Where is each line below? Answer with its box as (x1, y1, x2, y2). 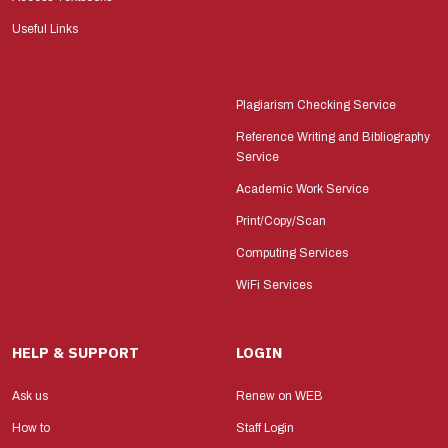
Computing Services (236, 246, 348, 261)
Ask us (12, 389, 48, 404)
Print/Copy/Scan (236, 214, 326, 229)
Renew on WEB (236, 389, 323, 404)
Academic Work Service (236, 182, 369, 197)
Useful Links (12, 22, 78, 37)
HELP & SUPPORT (12, 343, 139, 363)
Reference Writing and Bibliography (236, 130, 430, 145)
